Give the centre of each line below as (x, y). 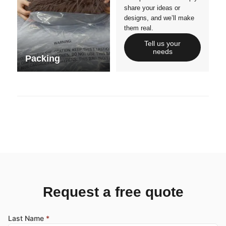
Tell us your (163, 44)
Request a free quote (113, 192)
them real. (138, 28)
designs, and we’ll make (159, 18)
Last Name (27, 218)
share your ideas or (152, 8)
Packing (42, 59)
